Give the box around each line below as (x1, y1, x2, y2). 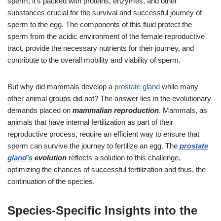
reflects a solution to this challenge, (67, 153, 181, 162)
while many (160, 82, 198, 91)
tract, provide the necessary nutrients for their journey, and (7, 43, 194, 52)
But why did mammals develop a (7, 82, 114, 91)
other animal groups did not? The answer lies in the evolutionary (7, 94, 211, 103)
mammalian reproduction (73, 106, 159, 114)
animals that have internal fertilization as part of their (7, 117, 173, 126)
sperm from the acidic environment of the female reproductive (7, 32, 205, 40)
